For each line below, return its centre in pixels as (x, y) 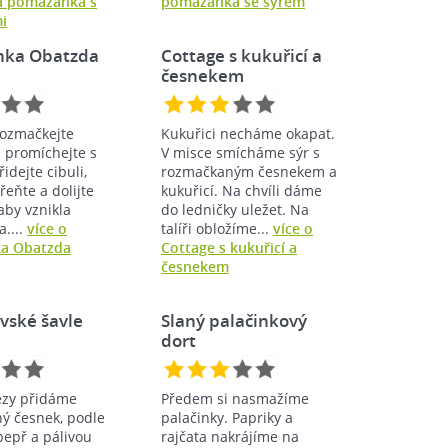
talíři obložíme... (217, 228)
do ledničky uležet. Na (235, 209)
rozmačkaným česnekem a (249, 171)
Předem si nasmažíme (235, 398)
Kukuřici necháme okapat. (248, 133)
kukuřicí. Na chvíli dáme (241, 190)
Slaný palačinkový (234, 320)
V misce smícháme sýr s (240, 152)
